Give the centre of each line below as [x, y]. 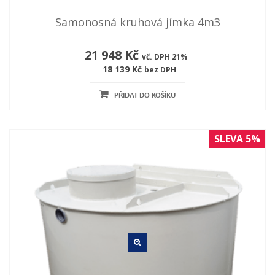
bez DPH [160, 70]
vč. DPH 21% [165, 57]
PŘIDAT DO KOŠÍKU [145, 96]
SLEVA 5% [237, 139]
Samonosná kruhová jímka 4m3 [137, 22]
